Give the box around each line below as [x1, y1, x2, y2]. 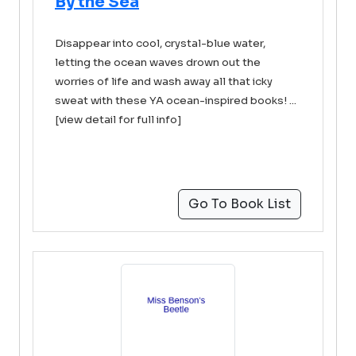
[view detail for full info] [55, 113, 182, 126]
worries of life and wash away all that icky [55, 75, 273, 88]
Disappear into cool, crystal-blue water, [55, 37, 265, 50]
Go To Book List [188, 195, 291, 212]
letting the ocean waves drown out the [55, 56, 261, 69]
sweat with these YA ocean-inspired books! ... [55, 94, 296, 107]
